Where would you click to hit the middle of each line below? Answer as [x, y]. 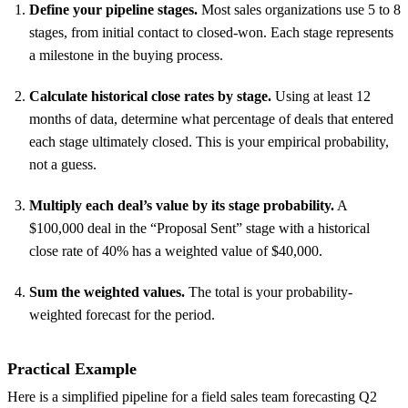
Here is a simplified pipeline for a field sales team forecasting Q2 [192, 397]
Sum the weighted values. [107, 291]
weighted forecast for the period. [122, 314]
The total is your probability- [269, 291]
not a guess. [63, 164]
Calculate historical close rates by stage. [150, 96]
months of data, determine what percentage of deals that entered [211, 118]
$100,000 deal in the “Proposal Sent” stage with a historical [199, 228]
